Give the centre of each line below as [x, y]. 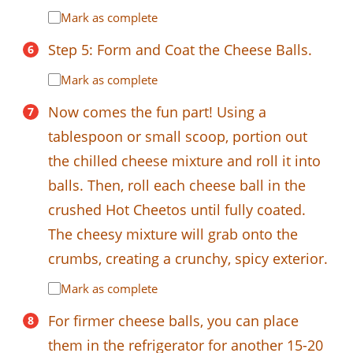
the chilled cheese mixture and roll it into [184, 160]
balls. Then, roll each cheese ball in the [177, 185]
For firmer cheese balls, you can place [173, 320]
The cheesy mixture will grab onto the [173, 234]
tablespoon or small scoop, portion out [178, 136]
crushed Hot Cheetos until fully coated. [177, 209]
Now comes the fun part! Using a [157, 111]
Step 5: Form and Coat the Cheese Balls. [180, 49]
